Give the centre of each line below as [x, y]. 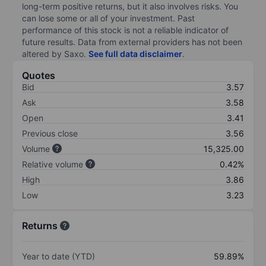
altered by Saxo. [55, 53]
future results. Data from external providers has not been [132, 42]
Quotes [39, 75]
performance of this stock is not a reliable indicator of [125, 30]
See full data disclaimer [135, 53]
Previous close [50, 133]
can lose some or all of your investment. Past [108, 18]
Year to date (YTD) [58, 256]
